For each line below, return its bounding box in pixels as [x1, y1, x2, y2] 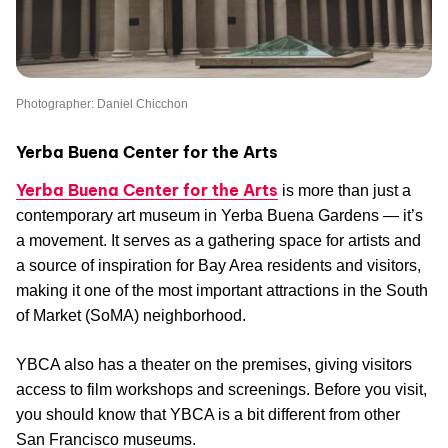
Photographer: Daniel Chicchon [16, 96, 188, 111]
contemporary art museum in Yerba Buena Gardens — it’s [16, 206, 423, 224]
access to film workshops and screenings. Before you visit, [16, 380, 427, 398]
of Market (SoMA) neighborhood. [16, 306, 246, 324]
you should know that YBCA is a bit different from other [16, 405, 400, 423]
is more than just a [278, 181, 411, 199]
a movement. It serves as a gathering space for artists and [16, 231, 421, 249]
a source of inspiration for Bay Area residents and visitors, [16, 256, 421, 274]
